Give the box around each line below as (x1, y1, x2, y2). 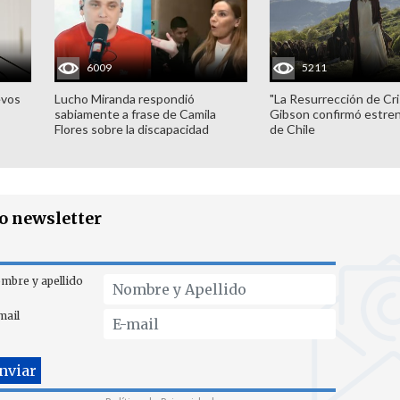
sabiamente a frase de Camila (54, 105, 216, 121)
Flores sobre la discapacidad (54, 121, 209, 137)
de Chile (270, 121, 316, 137)
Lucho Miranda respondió (54, 90, 195, 106)
